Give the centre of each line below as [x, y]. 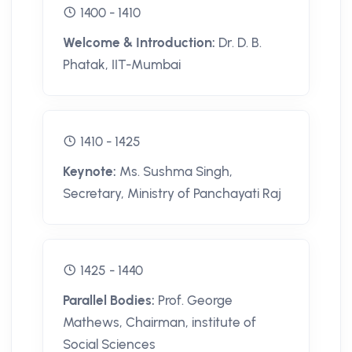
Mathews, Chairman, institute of [159, 323]
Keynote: [91, 172]
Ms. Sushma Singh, [176, 172]
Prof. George [195, 301]
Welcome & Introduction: [141, 43]
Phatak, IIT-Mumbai [122, 65]
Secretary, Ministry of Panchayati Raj [172, 194]
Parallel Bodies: [110, 301]
